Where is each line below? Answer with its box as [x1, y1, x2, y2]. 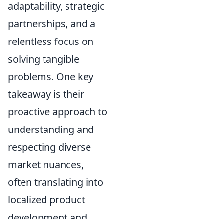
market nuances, [8, 157, 84, 171]
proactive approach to [8, 105, 107, 118]
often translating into [8, 175, 103, 189]
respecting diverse [8, 140, 91, 153]
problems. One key [8, 69, 93, 83]
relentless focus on [8, 34, 93, 48]
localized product [8, 193, 85, 206]
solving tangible [8, 52, 79, 66]
